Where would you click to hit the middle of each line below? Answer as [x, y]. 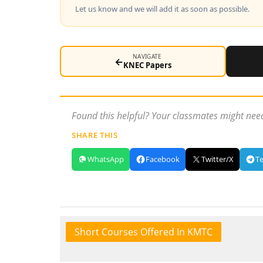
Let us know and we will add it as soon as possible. [162, 9]
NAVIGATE [147, 56]
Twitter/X [218, 159]
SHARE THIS [95, 135]
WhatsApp [106, 159]
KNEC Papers [147, 65]
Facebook [163, 159]
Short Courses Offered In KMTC [144, 232]
